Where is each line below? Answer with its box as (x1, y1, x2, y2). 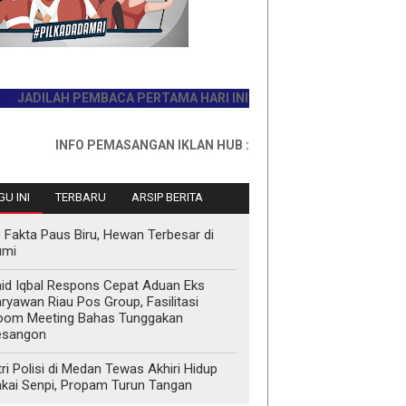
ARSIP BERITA (130, 190, 203, 204)
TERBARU (54, 190, 106, 204)
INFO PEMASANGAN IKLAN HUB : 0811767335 (14, 138, 284, 152)
